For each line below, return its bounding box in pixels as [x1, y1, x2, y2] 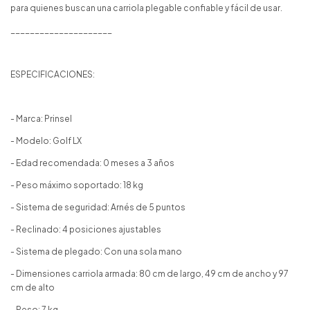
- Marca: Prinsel [10, 113, 72, 124]
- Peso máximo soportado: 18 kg [10, 179, 143, 190]
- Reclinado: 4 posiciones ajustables [10, 224, 161, 235]
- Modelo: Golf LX [10, 135, 82, 146]
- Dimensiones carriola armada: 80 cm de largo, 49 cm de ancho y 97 [10, 268, 289, 279]
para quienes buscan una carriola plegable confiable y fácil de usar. [10, 2, 282, 13]
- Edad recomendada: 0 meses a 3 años [10, 157, 174, 168]
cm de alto [10, 282, 55, 293]
